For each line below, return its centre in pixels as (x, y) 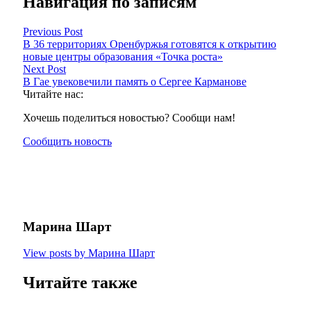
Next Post (44, 69)
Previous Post (53, 31)
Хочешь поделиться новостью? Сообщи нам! (129, 117)
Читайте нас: (53, 94)
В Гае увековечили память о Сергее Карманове (135, 81)
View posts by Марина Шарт (89, 253)
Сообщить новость (67, 141)
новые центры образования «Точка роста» (123, 56)
